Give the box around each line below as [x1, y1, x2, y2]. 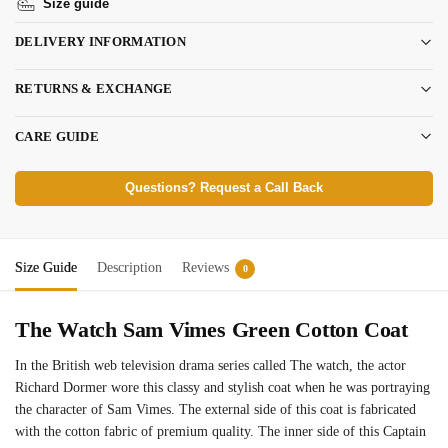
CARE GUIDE [15, 128, 99, 144]
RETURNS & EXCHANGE [15, 81, 173, 97]
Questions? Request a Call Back [125, 181, 323, 196]
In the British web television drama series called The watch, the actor [15, 358, 406, 374]
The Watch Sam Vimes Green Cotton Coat [15, 317, 408, 343]
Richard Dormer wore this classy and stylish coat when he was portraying [15, 380, 430, 396]
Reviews [182, 260, 229, 276]
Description [97, 260, 162, 276]
